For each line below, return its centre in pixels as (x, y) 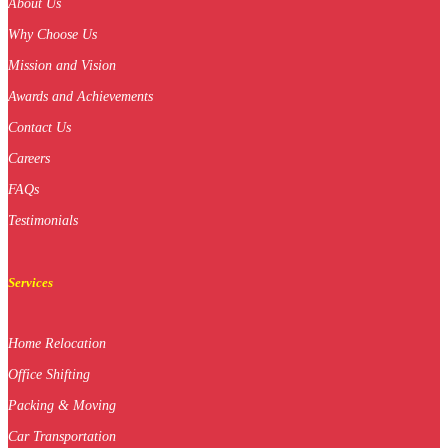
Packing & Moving (62, 406)
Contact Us (39, 128)
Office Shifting (49, 375)
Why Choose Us (52, 35)
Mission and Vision (62, 66)
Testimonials (43, 221)
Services (30, 283)
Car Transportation (62, 437)
